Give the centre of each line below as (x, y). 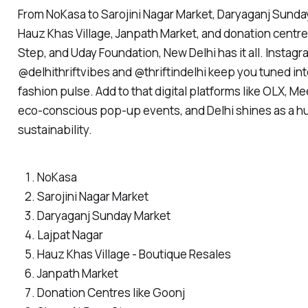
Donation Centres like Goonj (111, 293)
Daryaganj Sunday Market (103, 216)
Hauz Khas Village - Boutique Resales (134, 254)
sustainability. (55, 130)
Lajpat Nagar (70, 235)
